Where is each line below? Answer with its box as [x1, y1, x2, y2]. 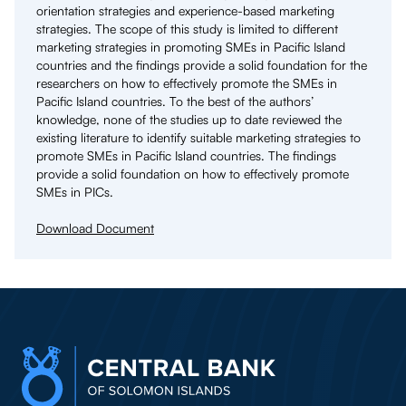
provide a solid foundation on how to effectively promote [36, 165, 349, 181]
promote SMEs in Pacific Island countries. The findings [36, 147, 336, 163]
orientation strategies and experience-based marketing [36, 2, 334, 18]
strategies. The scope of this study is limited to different [36, 20, 338, 36]
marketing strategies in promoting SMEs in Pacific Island [36, 38, 345, 54]
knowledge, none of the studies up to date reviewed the [36, 111, 342, 127]
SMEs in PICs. [36, 183, 113, 199]
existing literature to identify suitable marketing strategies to [36, 129, 361, 145]
